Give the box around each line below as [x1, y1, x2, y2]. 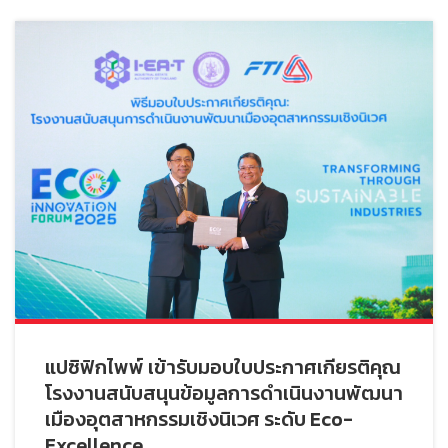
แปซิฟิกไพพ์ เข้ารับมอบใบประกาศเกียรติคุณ [45, 352, 401, 383]
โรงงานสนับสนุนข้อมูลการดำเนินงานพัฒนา [45, 378, 403, 409]
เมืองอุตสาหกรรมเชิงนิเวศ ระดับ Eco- [45, 404, 353, 435]
